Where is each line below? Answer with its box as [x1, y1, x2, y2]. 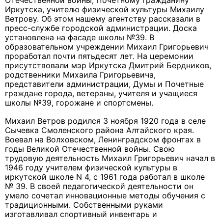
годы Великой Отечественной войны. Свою [5, 144, 175, 154]
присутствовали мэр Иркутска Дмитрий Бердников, [5, 60, 211, 71]
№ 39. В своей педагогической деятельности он [5, 181, 193, 192]
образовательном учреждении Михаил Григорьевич [5, 42, 209, 52]
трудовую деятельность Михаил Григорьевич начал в [5, 153, 215, 164]
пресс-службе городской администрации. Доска [5, 23, 197, 33]
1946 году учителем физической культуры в [5, 163, 177, 173]
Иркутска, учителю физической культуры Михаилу [5, 4, 204, 15]
